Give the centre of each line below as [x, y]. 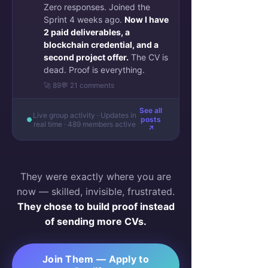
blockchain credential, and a [101, 45]
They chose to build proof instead [96, 206]
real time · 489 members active [84, 124]
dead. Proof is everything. [94, 70]
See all [151, 110]
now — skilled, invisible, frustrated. [96, 191]
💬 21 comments [88, 85]
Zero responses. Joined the [97, 7]
